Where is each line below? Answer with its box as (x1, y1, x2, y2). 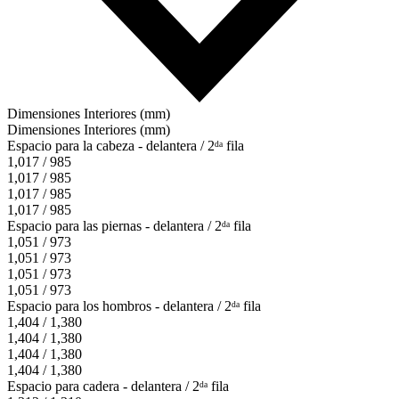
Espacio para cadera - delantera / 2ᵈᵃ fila (7, 379, 229, 395)
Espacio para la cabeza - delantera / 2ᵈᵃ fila (7, 138, 244, 154)
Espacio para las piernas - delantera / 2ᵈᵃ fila (7, 218, 251, 234)
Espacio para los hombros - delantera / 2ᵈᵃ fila (7, 298, 261, 314)
